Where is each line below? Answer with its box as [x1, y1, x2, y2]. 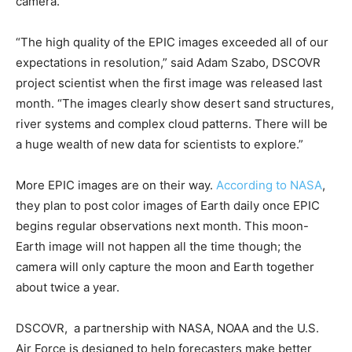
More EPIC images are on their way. [16, 177, 216, 192]
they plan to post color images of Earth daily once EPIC [16, 197, 320, 213]
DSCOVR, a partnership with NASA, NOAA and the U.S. [16, 320, 319, 335]
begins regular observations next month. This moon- [16, 218, 309, 233]
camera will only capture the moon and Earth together [16, 258, 314, 274]
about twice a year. [16, 279, 119, 295]
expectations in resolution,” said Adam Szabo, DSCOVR [16, 54, 321, 70]
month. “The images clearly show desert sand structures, [16, 95, 334, 111]
